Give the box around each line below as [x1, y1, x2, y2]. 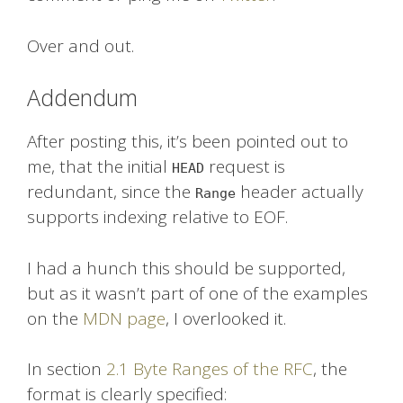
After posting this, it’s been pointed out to [27, 130, 348, 154]
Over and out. [27, 33, 134, 58]
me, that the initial [27, 155, 172, 179]
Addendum [27, 82, 138, 113]
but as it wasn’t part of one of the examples [27, 281, 368, 305]
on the [27, 306, 83, 330]
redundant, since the [27, 180, 195, 204]
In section [27, 357, 106, 381]
